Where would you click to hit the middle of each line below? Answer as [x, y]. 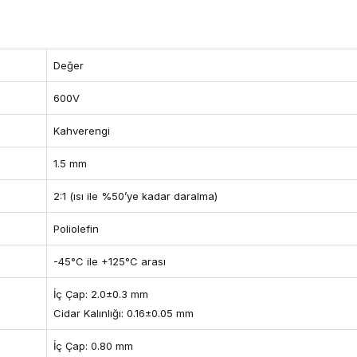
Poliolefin [76, 229]
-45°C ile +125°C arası [110, 261]
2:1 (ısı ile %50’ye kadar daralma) [135, 196]
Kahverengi [82, 131]
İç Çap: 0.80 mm [93, 346]
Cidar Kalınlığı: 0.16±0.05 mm [124, 313]
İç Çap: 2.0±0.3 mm [101, 294]
